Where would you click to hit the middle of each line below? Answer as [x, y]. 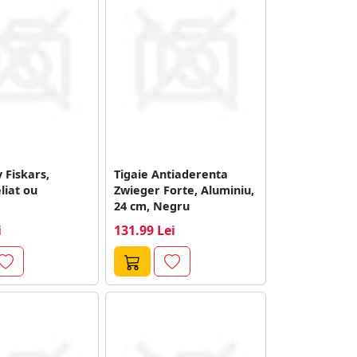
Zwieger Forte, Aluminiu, [184, 190]
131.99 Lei [145, 230]
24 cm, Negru [152, 206]
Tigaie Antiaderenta [171, 174]
